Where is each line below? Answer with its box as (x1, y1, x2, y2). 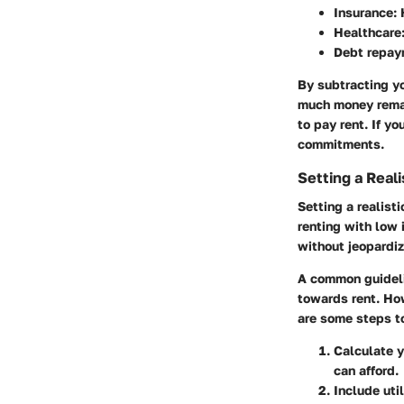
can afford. (334, 363, 399, 379)
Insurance (334, 5, 393, 21)
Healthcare (334, 24, 401, 41)
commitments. (298, 136, 384, 152)
